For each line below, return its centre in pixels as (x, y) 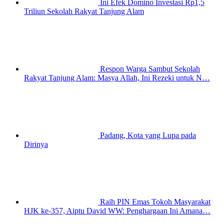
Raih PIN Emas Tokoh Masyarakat (155, 202)
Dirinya (36, 144)
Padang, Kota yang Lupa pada (148, 135)
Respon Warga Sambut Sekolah (150, 69)
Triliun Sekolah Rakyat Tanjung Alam (84, 11)
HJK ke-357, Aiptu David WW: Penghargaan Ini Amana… (117, 211)
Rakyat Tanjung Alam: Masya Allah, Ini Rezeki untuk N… (117, 78)
